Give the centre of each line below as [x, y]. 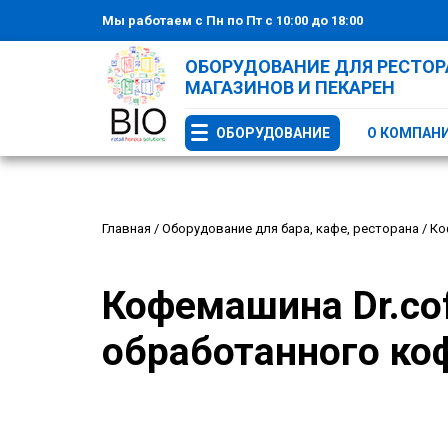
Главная [126, 228]
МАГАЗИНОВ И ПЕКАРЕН [290, 87]
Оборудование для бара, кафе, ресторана [290, 228]
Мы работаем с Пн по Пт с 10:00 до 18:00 [232, 20]
